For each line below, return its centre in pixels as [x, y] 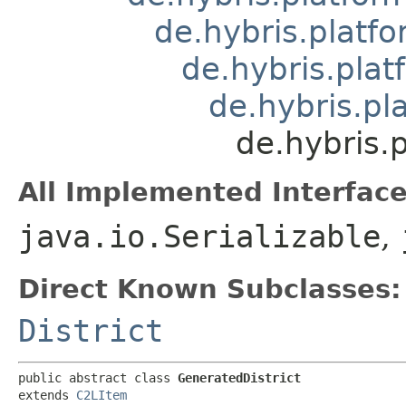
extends [47, 395]
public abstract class [98, 377]
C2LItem [101, 395]
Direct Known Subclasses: [210, 289]
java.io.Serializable [199, 236]
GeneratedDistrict [239, 377]
